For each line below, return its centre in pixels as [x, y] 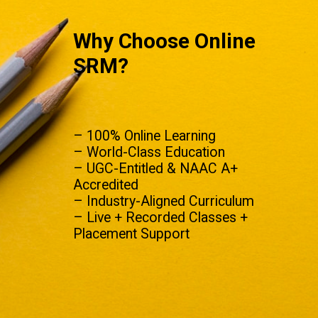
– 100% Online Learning [145, 136]
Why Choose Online [165, 41]
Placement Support [132, 234]
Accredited [106, 185]
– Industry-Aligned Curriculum [164, 202]
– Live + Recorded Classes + [161, 218]
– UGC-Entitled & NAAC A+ [156, 169]
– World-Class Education [149, 153]
